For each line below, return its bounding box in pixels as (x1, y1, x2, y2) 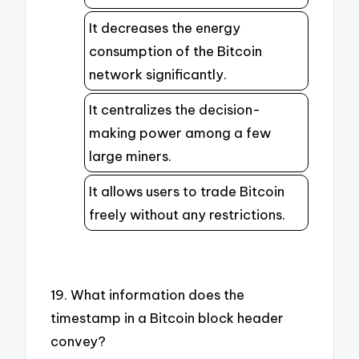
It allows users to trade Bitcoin (89, 182, 284, 200)
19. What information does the (50, 286, 245, 304)
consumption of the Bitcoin (89, 42, 262, 59)
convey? (50, 333, 107, 350)
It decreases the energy (89, 18, 240, 36)
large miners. (89, 147, 171, 164)
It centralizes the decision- (89, 100, 260, 118)
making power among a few (89, 123, 271, 141)
